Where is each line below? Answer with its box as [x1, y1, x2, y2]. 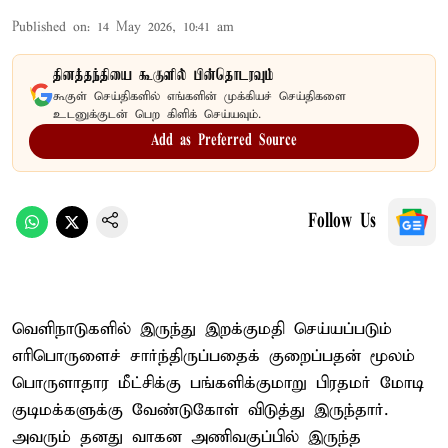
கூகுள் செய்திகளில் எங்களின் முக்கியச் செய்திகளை [53, 88, 346, 104]
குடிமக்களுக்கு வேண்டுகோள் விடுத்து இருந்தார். [12, 399, 388, 421]
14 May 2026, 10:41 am [97, 18, 234, 36]
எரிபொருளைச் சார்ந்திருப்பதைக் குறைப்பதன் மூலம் [12, 345, 415, 367]
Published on [12, 18, 87, 36]
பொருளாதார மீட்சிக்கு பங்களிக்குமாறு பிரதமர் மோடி [12, 372, 424, 394]
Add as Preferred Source [151, 132, 297, 149]
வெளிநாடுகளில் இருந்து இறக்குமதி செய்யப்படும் [12, 318, 392, 340]
